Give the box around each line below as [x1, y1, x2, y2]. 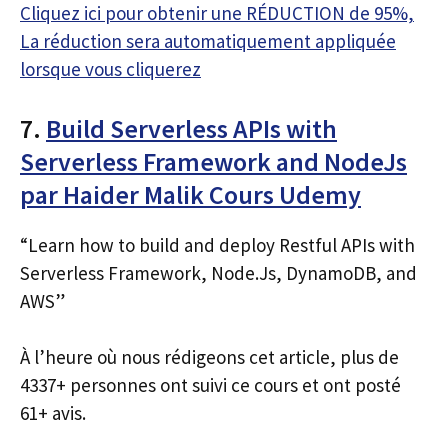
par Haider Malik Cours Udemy [20, 177, 361, 211]
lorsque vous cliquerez [20, 57, 201, 81]
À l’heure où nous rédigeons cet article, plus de [20, 345, 399, 369]
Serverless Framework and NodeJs [20, 144, 407, 178]
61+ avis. [20, 401, 86, 425]
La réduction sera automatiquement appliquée [20, 29, 396, 53]
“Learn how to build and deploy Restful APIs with [20, 232, 415, 257]
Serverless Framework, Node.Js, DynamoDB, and [20, 260, 417, 285]
